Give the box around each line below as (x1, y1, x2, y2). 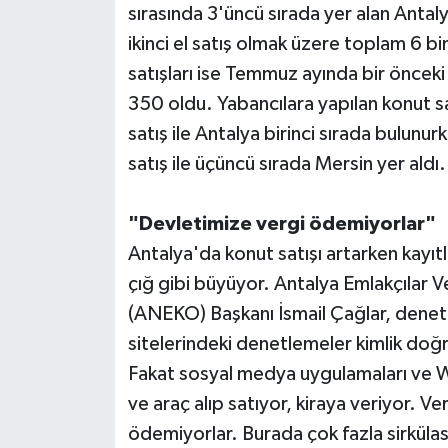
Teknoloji (53, 38, 130, 55)
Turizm (53, 140, 112, 157)
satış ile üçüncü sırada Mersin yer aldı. (127, 154, 446, 175)
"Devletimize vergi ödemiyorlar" (127, 214, 436, 235)
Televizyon (53, 89, 144, 106)
